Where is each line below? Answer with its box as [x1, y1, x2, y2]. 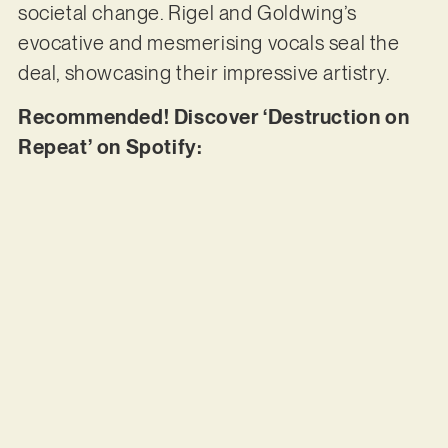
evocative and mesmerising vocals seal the [17, 30, 400, 55]
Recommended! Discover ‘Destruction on [17, 105, 410, 130]
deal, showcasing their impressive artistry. [17, 60, 395, 85]
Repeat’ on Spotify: [17, 135, 207, 160]
